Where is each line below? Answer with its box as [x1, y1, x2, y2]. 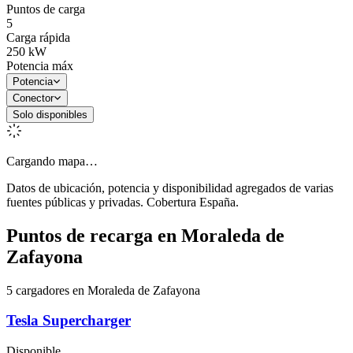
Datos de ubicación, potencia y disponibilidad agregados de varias [6, 180, 333, 195]
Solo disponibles [13, 108, 87, 121]
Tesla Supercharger [6, 312, 131, 329]
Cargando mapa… [6, 154, 98, 168]
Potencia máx [6, 58, 73, 72]
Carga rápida [6, 30, 70, 44]
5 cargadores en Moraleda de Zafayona [6, 283, 200, 297]
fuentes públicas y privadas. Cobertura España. [6, 195, 239, 209]
